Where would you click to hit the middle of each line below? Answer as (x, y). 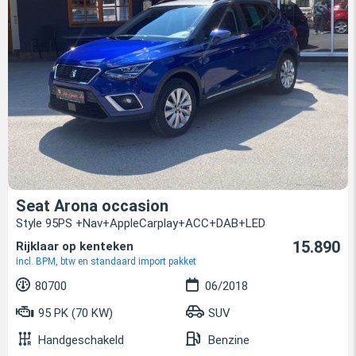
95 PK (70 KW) (74, 313)
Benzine (229, 341)
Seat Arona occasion (92, 206)
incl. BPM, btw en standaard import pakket (106, 262)
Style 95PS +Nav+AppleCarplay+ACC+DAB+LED (141, 224)
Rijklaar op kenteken (75, 247)
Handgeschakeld (81, 341)
